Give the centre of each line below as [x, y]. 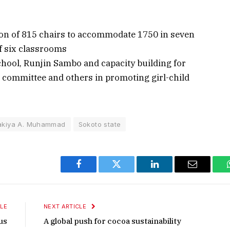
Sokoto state [100, 124]
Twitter [129, 172]
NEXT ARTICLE [66, 206]
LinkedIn [171, 172]
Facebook [96, 172]
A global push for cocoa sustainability [112, 221]
